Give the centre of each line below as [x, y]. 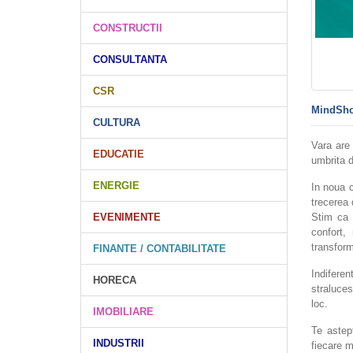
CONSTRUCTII [128, 28]
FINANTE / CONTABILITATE [160, 249]
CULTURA [117, 123]
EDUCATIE [119, 154]
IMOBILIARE [123, 312]
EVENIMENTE [127, 217]
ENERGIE [116, 186]
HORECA [115, 280]
